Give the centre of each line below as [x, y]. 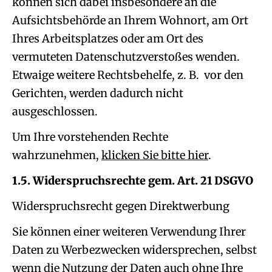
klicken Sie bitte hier [155, 155]
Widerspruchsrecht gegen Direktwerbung [121, 206]
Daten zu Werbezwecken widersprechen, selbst [134, 250]
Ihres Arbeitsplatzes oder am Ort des [108, 39]
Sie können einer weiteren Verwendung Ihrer [129, 232]
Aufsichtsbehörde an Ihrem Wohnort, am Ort [130, 20]
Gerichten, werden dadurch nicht [98, 93]
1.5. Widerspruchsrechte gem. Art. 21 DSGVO [133, 181]
